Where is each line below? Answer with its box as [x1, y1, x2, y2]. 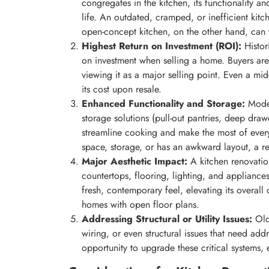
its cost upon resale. [82, 82, 162, 97]
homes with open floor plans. [82, 198, 199, 212]
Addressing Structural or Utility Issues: [82, 212, 252, 226]
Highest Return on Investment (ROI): [82, 39, 241, 53]
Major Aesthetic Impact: [82, 154, 187, 169]
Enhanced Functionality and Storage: [82, 97, 245, 111]
